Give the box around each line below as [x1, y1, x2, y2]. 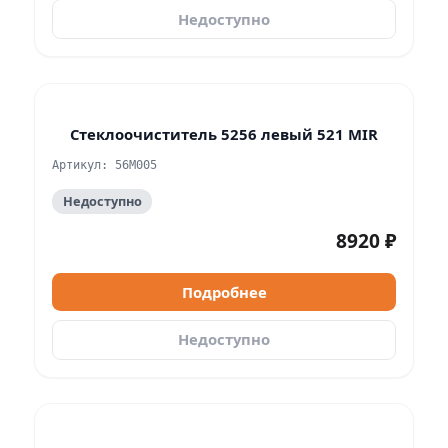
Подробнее [181, 281, 267, 302]
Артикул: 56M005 [52, 158, 157, 173]
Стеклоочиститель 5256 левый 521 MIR [70, 123, 378, 144]
